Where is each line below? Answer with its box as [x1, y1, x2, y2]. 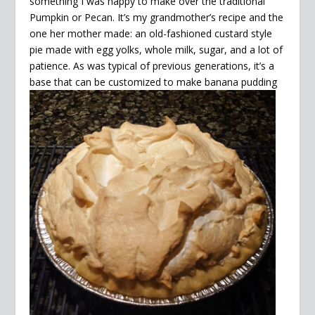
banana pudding [205, 75, 278, 89]
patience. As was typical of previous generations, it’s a [30, 59, 275, 73]
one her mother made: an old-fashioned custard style [30, 27, 273, 41]
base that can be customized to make [30, 75, 205, 89]
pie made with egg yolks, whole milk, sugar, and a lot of [30, 43, 283, 57]
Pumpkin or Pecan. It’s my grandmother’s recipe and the [30, 11, 284, 25]
